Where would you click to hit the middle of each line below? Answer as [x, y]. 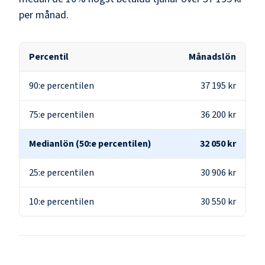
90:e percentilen [62, 85]
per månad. [44, 15]
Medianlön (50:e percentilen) [90, 143]
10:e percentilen [62, 201]
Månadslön [212, 56]
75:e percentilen [62, 114]
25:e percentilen [62, 172]
